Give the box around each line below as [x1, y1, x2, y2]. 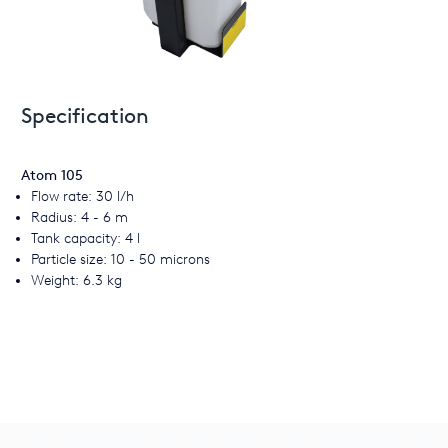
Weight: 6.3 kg [31, 272, 122, 289]
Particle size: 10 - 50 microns [31, 251, 210, 268]
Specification [21, 103, 149, 128]
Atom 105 [21, 167, 83, 184]
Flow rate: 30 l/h [31, 188, 134, 205]
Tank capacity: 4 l [31, 230, 140, 247]
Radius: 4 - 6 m [31, 209, 128, 226]
